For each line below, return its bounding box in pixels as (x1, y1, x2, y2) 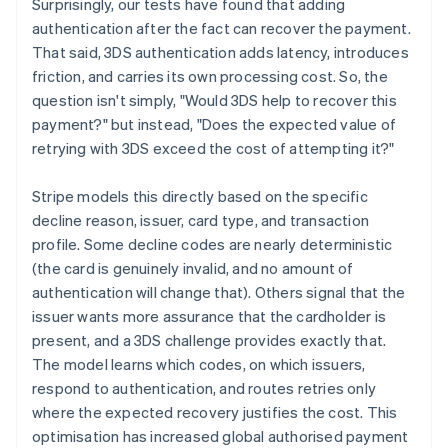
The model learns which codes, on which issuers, (32, 354, 366, 375)
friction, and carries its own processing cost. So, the (32, 66, 388, 87)
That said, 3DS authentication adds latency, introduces (32, 42, 409, 63)
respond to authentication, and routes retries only (32, 378, 377, 399)
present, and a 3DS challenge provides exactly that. (32, 330, 387, 351)
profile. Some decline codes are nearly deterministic (32, 234, 393, 255)
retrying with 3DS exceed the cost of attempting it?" (32, 138, 395, 159)
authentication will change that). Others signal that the (32, 282, 406, 303)
